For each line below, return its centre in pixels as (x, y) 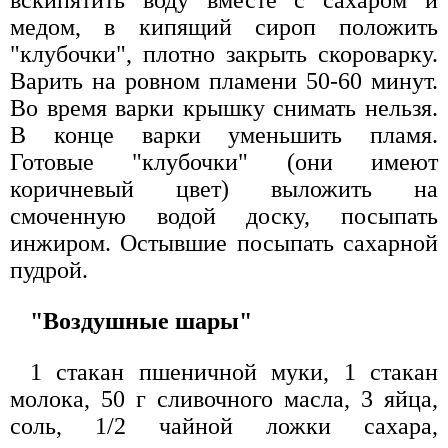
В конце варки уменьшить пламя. (224, 135)
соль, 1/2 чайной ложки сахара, (224, 426)
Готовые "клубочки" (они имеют (224, 162)
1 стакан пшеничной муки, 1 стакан (234, 372)
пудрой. (49, 270)
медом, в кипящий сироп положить (224, 27)
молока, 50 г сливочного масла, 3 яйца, (224, 399)
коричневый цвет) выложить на (224, 189)
